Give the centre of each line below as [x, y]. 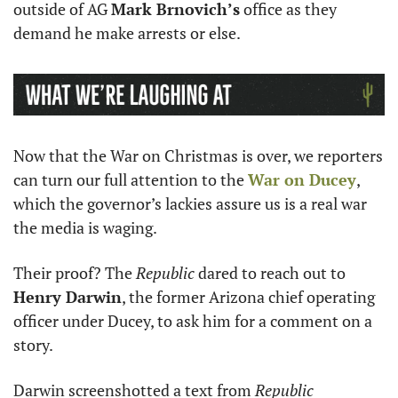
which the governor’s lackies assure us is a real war [190, 203]
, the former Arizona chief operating [248, 297]
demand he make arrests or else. [128, 32]
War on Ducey [302, 179]
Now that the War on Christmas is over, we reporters [198, 155]
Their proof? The [75, 273]
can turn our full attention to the [131, 179]
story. [35, 345]
